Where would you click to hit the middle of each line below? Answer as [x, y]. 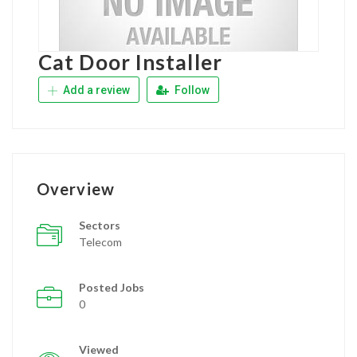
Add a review [95, 90]
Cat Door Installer [130, 62]
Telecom [100, 242]
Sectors [100, 225]
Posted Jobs [112, 287]
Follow [191, 90]
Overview [76, 189]
